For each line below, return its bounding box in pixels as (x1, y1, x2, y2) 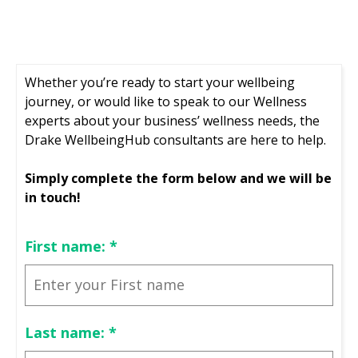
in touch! (25, 188, 81, 206)
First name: (25, 236, 109, 256)
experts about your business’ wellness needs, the (25, 111, 320, 129)
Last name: (25, 322, 109, 342)
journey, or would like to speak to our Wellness (25, 92, 307, 110)
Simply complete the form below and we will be (25, 169, 332, 187)
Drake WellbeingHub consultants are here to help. (25, 130, 326, 149)
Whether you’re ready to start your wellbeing (25, 73, 295, 91)
